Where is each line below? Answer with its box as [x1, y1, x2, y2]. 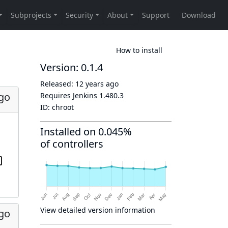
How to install [116, 45, 162, 55]
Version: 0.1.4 [40, 61, 103, 74]
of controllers [40, 137, 103, 151]
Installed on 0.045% [40, 125, 132, 138]
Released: [40, 79, 75, 89]
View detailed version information [40, 205, 155, 215]
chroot [52, 102, 74, 112]
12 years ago [75, 79, 119, 89]
